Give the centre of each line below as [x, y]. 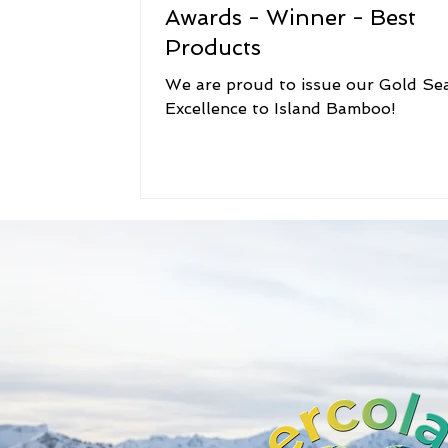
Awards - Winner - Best [290, 17]
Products [213, 47]
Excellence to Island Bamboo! [280, 108]
